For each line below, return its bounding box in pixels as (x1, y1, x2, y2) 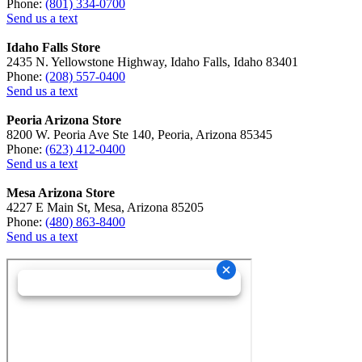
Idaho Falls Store (6, 40, 100, 54)
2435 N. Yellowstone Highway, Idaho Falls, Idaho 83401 (6, 54, 298, 69)
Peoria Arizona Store (6, 112, 121, 127)
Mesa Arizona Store (6, 185, 115, 200)
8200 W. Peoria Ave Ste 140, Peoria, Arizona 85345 (6, 127, 272, 141)
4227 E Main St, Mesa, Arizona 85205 (6, 200, 204, 214)
